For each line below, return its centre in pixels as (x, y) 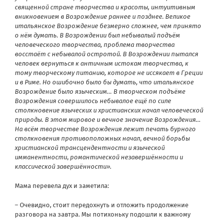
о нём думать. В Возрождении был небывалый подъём (97, 35)
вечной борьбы (166, 138)
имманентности (41, 157)
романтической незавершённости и (127, 157)
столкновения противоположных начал (77, 138)
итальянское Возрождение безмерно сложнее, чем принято (108, 26)
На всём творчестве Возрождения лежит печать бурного (105, 129)
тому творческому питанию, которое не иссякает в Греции (109, 73)
